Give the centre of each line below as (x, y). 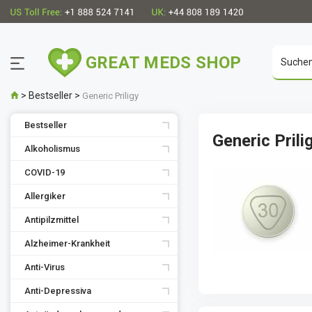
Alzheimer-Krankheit (67, 243)
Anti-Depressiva (58, 291)
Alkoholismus (52, 149)
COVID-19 (45, 172)
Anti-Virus (45, 267)
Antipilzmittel (52, 220)
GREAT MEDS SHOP (164, 63)
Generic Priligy (110, 96)
